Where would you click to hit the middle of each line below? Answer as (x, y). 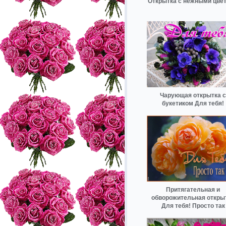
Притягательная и (193, 189)
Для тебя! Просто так (193, 206)
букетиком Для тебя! (193, 104)
